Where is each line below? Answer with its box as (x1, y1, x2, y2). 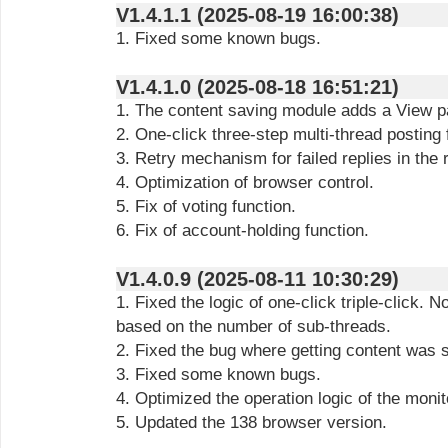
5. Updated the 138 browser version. (116, 413, 387, 432)
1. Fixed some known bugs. (116, 29, 321, 48)
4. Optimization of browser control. (116, 173, 374, 192)
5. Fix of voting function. (116, 197, 296, 216)
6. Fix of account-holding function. (116, 221, 369, 240)
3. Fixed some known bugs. (116, 365, 321, 384)
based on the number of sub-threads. (116, 317, 391, 336)
